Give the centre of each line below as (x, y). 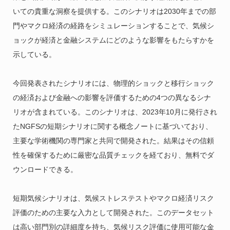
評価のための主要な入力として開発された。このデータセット (113, 212)
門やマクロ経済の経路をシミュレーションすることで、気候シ (113, 25)
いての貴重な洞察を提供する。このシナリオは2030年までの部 (114, 11)
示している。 (34, 54)
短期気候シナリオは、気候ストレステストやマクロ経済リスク (113, 198)
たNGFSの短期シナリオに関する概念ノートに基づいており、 (112, 126)
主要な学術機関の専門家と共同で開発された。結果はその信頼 (113, 140)
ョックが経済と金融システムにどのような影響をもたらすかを (113, 40)
